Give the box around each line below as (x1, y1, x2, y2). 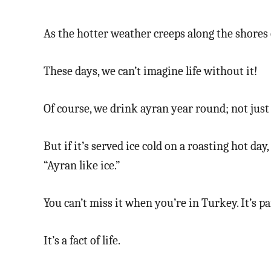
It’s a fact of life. (44, 233, 120, 247)
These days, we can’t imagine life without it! (44, 64, 258, 78)
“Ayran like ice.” (44, 158, 120, 172)
